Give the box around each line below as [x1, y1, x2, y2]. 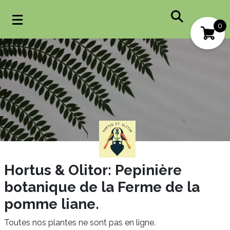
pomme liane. [4, 195, 99, 213]
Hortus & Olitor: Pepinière [4, 161, 182, 179]
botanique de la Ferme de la [4, 178, 200, 196]
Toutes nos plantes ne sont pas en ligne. [4, 217, 156, 227]
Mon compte [104, 39, 154, 49]
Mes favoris [107, 56, 153, 67]
